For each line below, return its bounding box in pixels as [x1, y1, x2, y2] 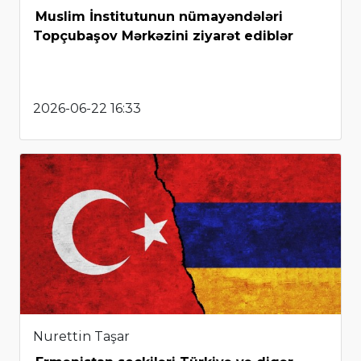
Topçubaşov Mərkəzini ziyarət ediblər [33, 28, 293, 44]
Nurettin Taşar [33, 329, 130, 345]
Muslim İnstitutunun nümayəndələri [35, 9, 283, 25]
